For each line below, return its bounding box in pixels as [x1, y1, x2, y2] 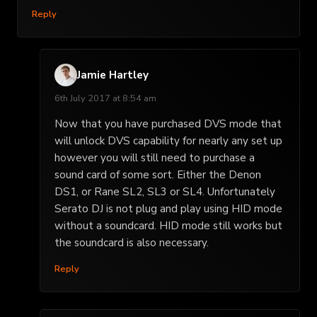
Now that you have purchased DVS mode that [54, 116, 282, 131]
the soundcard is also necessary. [54, 235, 209, 250]
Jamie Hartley [77, 67, 149, 82]
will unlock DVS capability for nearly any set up [54, 133, 282, 148]
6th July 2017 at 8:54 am [54, 91, 156, 105]
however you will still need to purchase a [54, 150, 255, 165]
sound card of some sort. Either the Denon [54, 167, 261, 182]
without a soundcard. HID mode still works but [54, 218, 282, 233]
